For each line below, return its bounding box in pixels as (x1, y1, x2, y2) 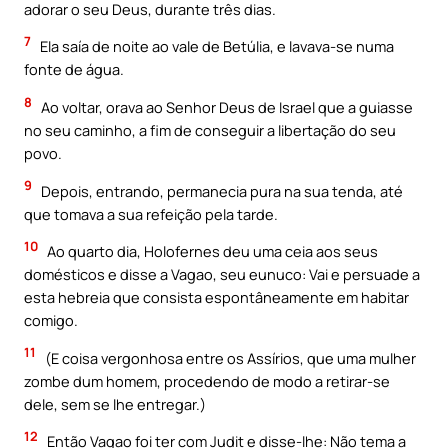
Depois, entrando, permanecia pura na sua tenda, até (38, 180, 403, 201)
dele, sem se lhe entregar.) (24, 393, 206, 414)
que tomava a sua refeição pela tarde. (24, 203, 278, 224)
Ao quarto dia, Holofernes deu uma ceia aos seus (44, 241, 378, 262)
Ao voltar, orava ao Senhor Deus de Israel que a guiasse (38, 97, 413, 118)
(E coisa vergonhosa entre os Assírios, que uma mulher (42, 347, 416, 368)
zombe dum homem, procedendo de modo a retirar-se (24, 370, 390, 391)
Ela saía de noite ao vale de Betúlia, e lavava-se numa (37, 36, 394, 57)
